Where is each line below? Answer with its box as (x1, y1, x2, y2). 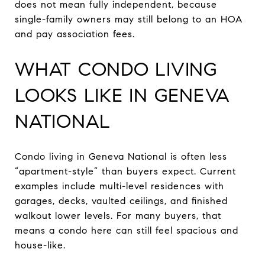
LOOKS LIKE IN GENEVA (15, 83, 230, 107)
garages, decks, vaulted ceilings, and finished (15, 195, 228, 206)
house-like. (15, 239, 66, 251)
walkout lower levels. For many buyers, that (15, 209, 221, 221)
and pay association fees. (15, 28, 135, 40)
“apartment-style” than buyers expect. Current (15, 165, 236, 177)
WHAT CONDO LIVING (15, 57, 218, 81)
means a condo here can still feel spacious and (15, 224, 238, 236)
